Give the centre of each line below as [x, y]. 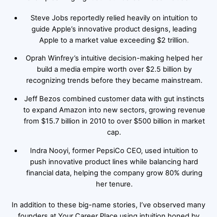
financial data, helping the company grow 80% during [114, 173]
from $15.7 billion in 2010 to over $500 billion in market [114, 121]
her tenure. [114, 184]
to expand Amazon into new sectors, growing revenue [114, 110]
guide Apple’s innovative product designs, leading [114, 29]
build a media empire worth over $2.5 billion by [114, 70]
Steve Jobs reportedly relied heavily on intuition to [114, 18]
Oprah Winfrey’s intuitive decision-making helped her [114, 58]
